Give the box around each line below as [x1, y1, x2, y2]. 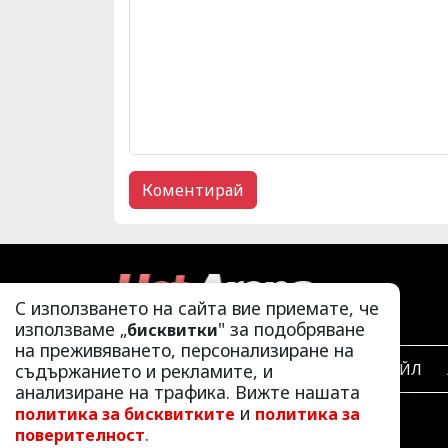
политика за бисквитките [15, 403, 235, 425]
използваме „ [15, 317, 127, 341]
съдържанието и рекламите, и [15, 359, 273, 383]
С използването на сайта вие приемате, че [15, 296, 379, 320]
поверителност [15, 424, 145, 446]
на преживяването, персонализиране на [15, 338, 354, 362]
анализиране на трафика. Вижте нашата [15, 380, 360, 404]
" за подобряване [218, 317, 365, 341]
